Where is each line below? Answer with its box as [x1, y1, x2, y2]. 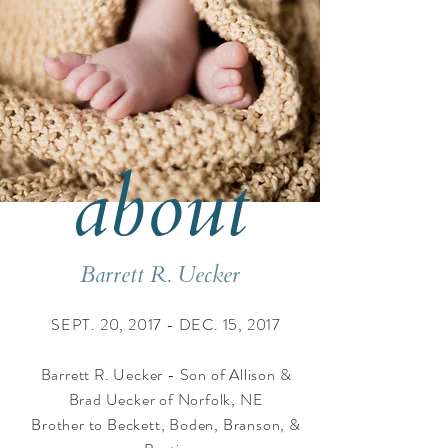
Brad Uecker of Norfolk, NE [68, 388, 264, 411]
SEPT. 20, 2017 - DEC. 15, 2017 [51, 313, 281, 336]
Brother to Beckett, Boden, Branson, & [31, 413, 301, 436]
